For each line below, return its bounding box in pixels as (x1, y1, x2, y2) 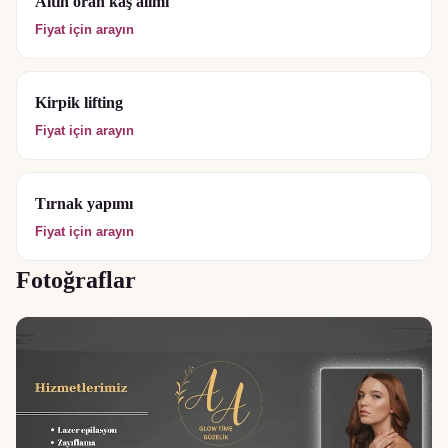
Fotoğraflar (16, 267, 136, 293)
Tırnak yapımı (35, 195, 133, 212)
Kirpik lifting (35, 94, 123, 111)
